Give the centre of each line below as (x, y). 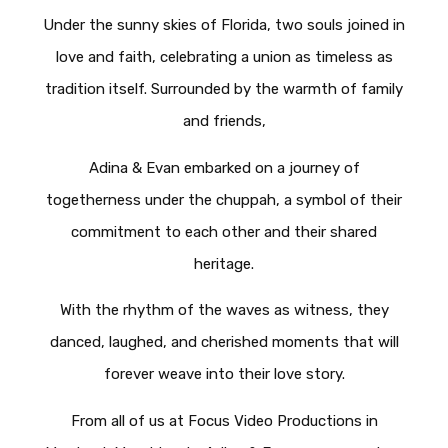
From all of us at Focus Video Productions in (224, 420)
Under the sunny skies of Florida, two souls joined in (224, 25)
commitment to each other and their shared (224, 231)
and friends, (224, 121)
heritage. (224, 263)
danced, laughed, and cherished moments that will (224, 342)
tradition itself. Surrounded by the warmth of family (224, 89)
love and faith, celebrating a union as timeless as (224, 57)
